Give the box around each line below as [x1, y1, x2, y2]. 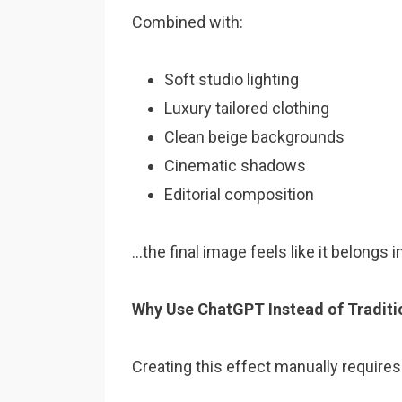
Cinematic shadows [164, 156, 306, 175]
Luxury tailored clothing [164, 99, 329, 118]
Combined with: [132, 13, 243, 31]
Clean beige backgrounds [164, 127, 345, 146]
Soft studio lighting [164, 70, 299, 89]
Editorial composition [164, 185, 314, 204]
